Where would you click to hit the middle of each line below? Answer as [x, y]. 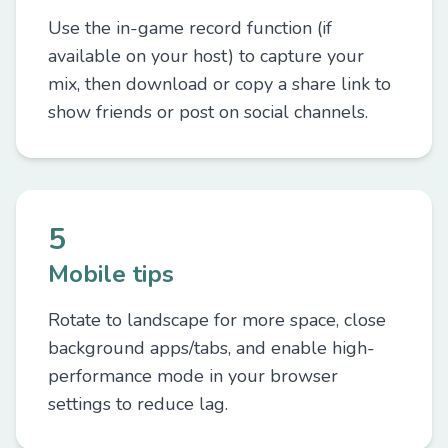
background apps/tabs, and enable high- [211, 348]
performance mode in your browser [193, 376]
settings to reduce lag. [138, 404]
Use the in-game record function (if [190, 28]
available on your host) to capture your [206, 56]
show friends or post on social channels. [208, 112]
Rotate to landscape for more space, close [217, 320]
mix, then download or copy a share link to [219, 84]
